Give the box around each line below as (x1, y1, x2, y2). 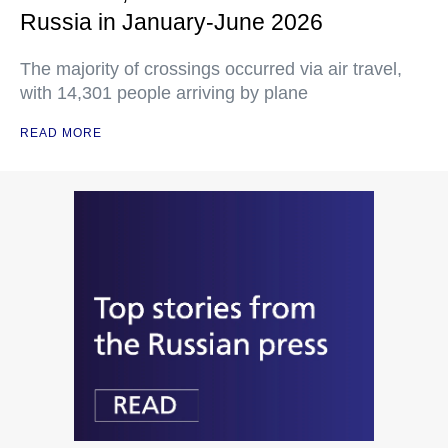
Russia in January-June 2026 (20, 9, 323, 36)
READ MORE (20, 126, 102, 141)
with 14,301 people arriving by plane (20, 83, 308, 104)
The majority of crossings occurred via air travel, (20, 59, 402, 80)
